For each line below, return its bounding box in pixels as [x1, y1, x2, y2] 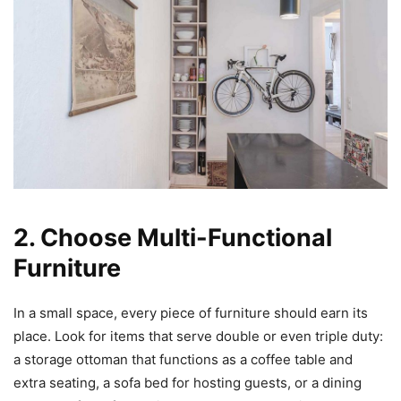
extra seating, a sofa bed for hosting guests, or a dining [13, 373, 362, 391]
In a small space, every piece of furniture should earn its [13, 303, 368, 321]
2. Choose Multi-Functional [13, 222, 332, 252]
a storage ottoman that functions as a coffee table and [13, 350, 353, 368]
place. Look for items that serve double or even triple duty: [13, 327, 383, 345]
